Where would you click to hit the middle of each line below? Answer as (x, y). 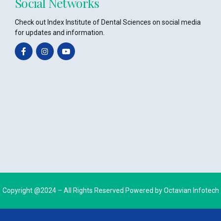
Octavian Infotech (191, 191)
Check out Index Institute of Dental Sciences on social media (108, 22)
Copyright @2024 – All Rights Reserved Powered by (83, 191)
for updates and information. (60, 33)
